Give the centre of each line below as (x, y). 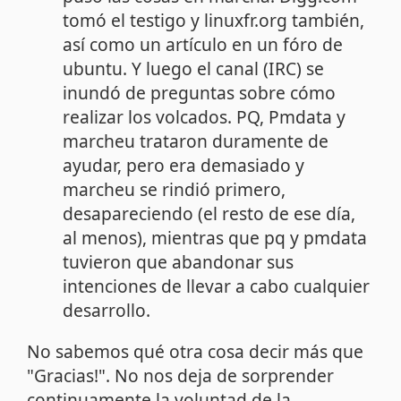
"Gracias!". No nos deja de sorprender (181, 375)
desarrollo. (107, 310)
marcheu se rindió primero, (175, 189)
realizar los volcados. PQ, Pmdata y (205, 116)
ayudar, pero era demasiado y (184, 165)
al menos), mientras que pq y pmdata (215, 237)
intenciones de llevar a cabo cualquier (217, 286)
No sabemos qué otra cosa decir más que (196, 351)
